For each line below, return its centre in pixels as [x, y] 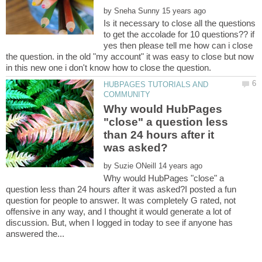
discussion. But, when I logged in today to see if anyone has [119, 222]
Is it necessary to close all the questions [180, 23]
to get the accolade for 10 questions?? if [179, 34]
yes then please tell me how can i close [178, 45]
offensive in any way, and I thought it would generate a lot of [118, 211]
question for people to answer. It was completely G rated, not [121, 200]
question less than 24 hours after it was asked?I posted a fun [121, 189]
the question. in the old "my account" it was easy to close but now [130, 56]
